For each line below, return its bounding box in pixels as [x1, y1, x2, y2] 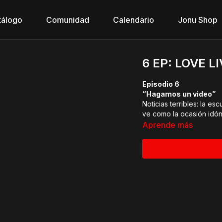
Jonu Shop [178, 15, 218, 25]
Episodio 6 [142, 80, 180, 88]
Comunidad [46, 15, 89, 25]
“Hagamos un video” [142, 90, 216, 98]
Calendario [113, 15, 154, 25]
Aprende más [142, 120, 193, 130]
